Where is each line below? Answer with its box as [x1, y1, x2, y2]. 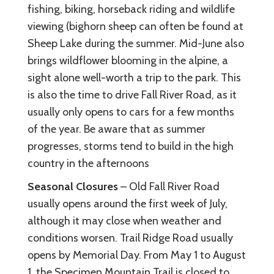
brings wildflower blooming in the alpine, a [28, 53, 228, 67]
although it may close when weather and [28, 213, 221, 228]
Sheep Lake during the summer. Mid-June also [28, 36, 244, 50]
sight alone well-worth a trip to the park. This [28, 70, 241, 84]
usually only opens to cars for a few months [28, 105, 234, 119]
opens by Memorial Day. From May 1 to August [28, 248, 246, 262]
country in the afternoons [28, 156, 149, 170]
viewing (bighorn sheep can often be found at [28, 19, 243, 33]
